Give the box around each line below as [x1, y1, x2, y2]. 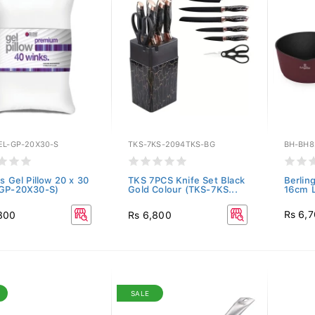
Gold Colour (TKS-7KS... [128, 184, 238, 195]
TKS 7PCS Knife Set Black [128, 175, 245, 186]
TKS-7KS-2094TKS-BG [128, 140, 215, 149]
